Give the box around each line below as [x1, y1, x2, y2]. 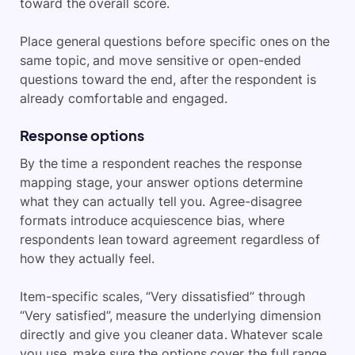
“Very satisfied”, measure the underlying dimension [20, 307, 321, 324]
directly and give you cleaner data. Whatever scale [20, 326, 323, 343]
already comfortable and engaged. [20, 90, 228, 107]
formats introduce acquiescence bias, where [20, 212, 284, 229]
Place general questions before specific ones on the [20, 33, 330, 50]
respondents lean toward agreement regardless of [20, 231, 320, 248]
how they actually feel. [20, 250, 155, 267]
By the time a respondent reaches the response [20, 155, 302, 172]
